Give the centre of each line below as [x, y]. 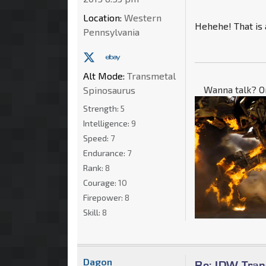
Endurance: [105, 153]
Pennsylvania [111, 32]
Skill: [93, 213]
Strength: [102, 109]
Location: [102, 18]
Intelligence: [107, 123]
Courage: [101, 183]
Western [142, 18]
